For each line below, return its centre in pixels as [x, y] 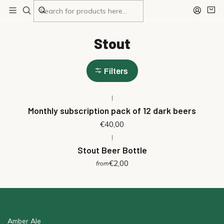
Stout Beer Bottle [112, 150]
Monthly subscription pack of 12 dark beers [112, 110]
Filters [116, 71]
